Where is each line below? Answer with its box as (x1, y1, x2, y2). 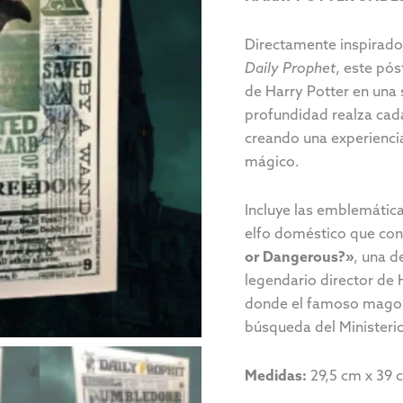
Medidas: (245, 366, 307, 385)
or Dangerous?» (245, 247, 354, 266)
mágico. (245, 152, 300, 171)
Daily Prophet (245, 58, 336, 77)
